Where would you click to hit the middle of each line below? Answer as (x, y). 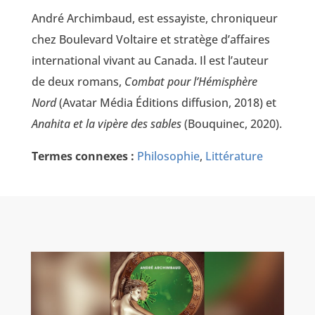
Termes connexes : (83, 156)
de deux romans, (78, 81)
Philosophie (168, 156)
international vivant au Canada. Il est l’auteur (150, 60)
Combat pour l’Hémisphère (191, 81)
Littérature (234, 156)
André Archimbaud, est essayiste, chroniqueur (154, 18)
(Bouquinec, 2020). (231, 123)
